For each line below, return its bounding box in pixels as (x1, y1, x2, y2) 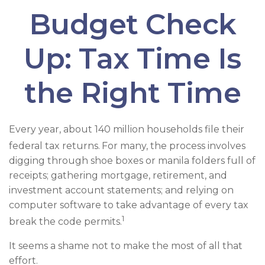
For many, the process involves (102, 140, 245, 152)
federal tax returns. (9, 140, 100, 152)
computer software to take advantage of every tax (9, 199, 248, 211)
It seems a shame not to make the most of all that (9, 240, 243, 251)
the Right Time (24, 76, 241, 110)
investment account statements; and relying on (9, 185, 234, 196)
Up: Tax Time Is (24, 41, 241, 76)
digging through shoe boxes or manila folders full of (9, 155, 256, 167)
